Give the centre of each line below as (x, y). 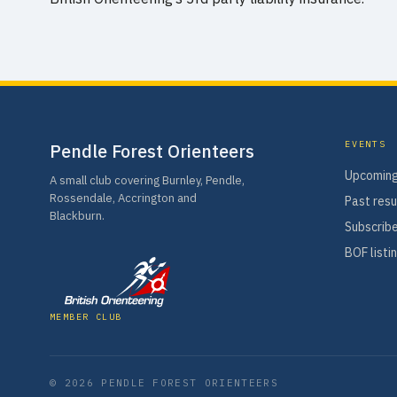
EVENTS (366, 144)
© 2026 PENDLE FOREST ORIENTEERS (164, 383)
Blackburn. (77, 216)
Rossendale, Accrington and (123, 198)
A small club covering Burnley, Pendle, (147, 180)
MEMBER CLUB (86, 317)
